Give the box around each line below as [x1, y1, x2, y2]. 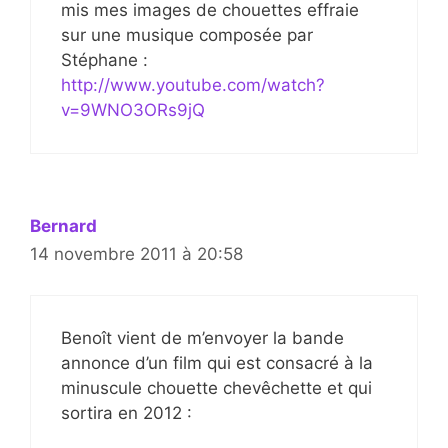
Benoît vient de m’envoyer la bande [61, 327, 344, 348]
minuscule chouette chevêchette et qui [61, 377, 372, 398]
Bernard [30, 216, 97, 237]
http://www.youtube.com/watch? [61, 75, 325, 96]
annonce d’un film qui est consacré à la [61, 352, 373, 373]
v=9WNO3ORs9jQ [61, 100, 205, 121]
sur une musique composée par [61, 25, 313, 46]
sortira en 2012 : [61, 402, 192, 423]
